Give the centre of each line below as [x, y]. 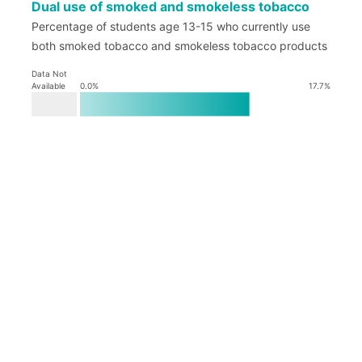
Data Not [49, 74]
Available [48, 86]
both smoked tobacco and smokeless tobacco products [179, 46]
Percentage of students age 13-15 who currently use [171, 26]
